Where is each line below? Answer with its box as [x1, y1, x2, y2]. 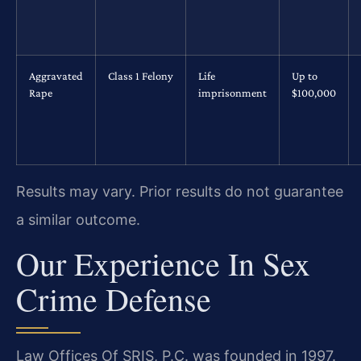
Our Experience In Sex [16, 241, 310, 284]
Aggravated [29, 69, 83, 83]
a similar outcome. [16, 211, 140, 229]
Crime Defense [16, 276, 211, 320]
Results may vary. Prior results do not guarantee [16, 183, 343, 201]
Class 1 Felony [108, 69, 173, 83]
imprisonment [198, 86, 267, 100]
